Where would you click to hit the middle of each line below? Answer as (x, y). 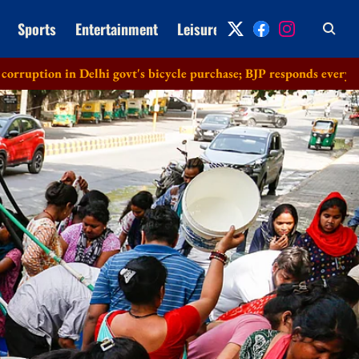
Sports (36, 28)
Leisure (198, 28)
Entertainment (116, 28)
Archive (260, 28)
